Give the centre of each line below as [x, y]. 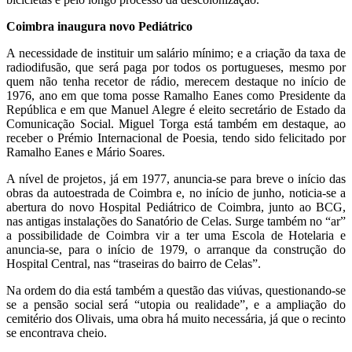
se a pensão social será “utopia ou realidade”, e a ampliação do [176, 304]
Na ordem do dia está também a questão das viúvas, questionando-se [176, 290]
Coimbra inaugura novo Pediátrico [99, 26]
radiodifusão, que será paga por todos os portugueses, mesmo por [176, 67]
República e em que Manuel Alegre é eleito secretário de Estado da [176, 109]
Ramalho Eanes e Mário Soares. [86, 152]
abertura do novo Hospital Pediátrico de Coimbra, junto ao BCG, [176, 207]
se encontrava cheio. [57, 332]
